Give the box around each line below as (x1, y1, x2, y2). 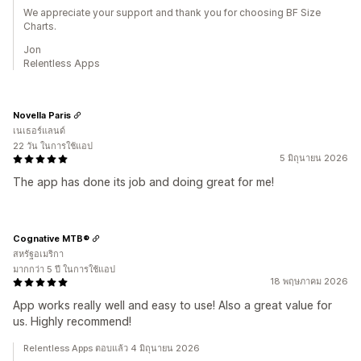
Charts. (23, 20, 56, 32)
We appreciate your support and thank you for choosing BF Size (23, 6, 321, 19)
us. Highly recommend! (13, 314, 131, 328)
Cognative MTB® (13, 232, 89, 244)
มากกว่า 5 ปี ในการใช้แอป (13, 263, 115, 275)
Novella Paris (13, 109, 71, 121)
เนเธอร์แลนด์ (13, 125, 65, 136)
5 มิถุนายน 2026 (280, 152, 348, 164)
